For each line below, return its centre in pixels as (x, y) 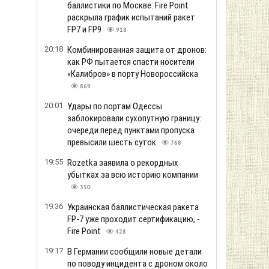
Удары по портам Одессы (115, 106)
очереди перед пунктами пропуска (131, 130)
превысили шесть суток (113, 142)
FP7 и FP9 (85, 29)
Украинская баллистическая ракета (133, 207)
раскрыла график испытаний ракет (131, 17)
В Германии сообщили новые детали (134, 252)
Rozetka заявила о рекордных (123, 163)
